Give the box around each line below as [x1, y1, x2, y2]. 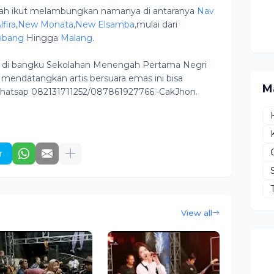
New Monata [18, 19, 73, 30]
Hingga [24, 32, 61, 43]
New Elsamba [75, 19, 135, 30]
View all [181, 208, 212, 218]
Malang [61, 32, 92, 43]
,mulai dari [135, 19, 177, 30]
